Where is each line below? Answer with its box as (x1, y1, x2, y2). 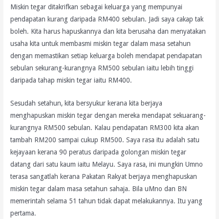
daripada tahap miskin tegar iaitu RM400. (10, 76, 132, 85)
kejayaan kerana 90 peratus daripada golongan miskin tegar (10, 148, 187, 156)
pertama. (10, 209, 37, 218)
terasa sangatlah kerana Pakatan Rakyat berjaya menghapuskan (10, 173, 197, 181)
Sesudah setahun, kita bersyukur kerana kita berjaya (10, 99, 163, 108)
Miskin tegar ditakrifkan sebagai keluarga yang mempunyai (10, 3, 183, 11)
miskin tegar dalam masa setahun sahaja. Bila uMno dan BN (10, 185, 187, 193)
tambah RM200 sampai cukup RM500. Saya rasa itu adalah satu (10, 136, 200, 144)
